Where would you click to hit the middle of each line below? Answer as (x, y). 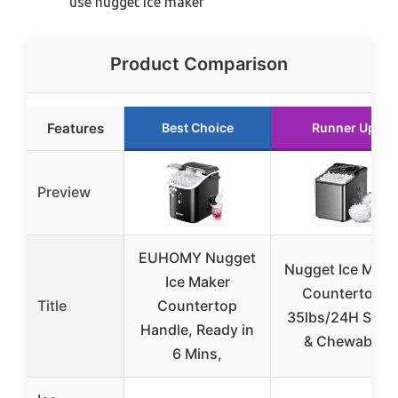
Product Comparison (199, 64)
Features (75, 129)
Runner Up (344, 128)
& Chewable (344, 342)
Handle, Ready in (197, 330)
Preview (64, 192)
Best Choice (197, 128)
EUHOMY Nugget (197, 258)
